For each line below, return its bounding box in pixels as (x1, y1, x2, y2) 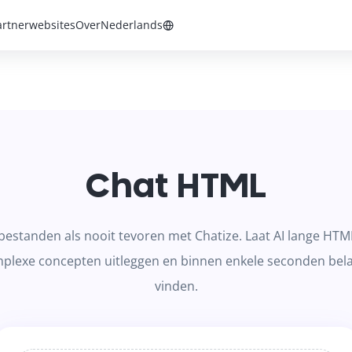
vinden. (154, 277, 198, 295)
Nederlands (101, 16, 163, 32)
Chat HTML (85, 170, 267, 203)
